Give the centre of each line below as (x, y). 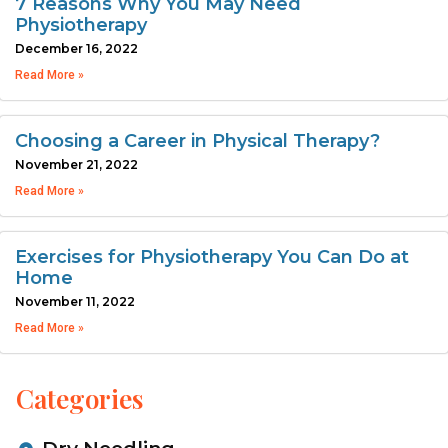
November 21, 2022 (76, 164)
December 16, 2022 (76, 48)
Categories (79, 398)
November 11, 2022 (75, 301)
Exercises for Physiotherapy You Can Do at (212, 256)
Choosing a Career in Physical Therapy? (197, 140)
